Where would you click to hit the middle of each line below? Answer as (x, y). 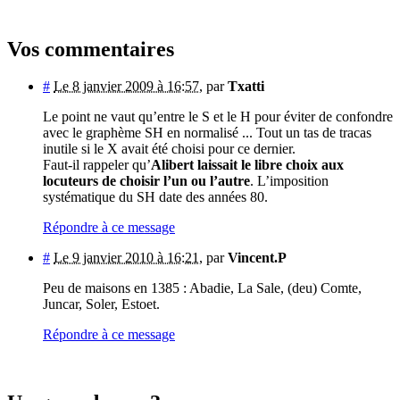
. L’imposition (289, 181)
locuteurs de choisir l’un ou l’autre (146, 181)
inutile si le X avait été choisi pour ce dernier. (169, 149)
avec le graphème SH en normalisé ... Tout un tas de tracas (207, 133)
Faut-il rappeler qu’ (97, 165)
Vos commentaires (91, 49)
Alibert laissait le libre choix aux (247, 165)
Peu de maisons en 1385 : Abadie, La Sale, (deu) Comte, (202, 288)
